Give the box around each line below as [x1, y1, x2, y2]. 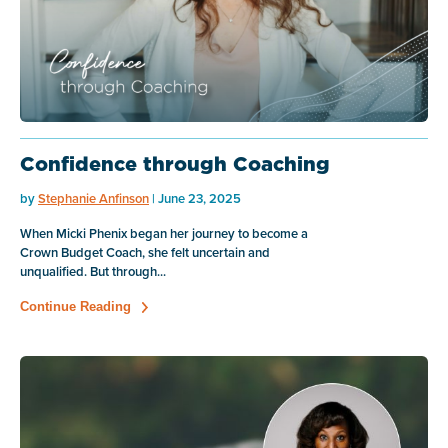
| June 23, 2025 [149, 189, 241, 208]
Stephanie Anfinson [38, 189, 149, 208]
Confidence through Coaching [20, 150, 330, 178]
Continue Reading [20, 299, 131, 314]
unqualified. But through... [20, 262, 166, 281]
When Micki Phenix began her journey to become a [20, 224, 308, 243]
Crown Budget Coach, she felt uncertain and [20, 243, 270, 262]
